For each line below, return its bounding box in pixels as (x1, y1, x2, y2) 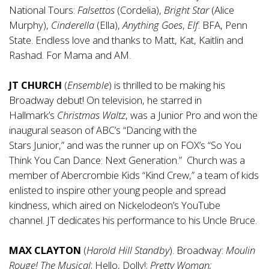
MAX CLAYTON (9, 243, 81, 258)
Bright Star (164, 3, 209, 17)
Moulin (226, 243, 255, 258)
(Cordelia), (117, 3, 164, 17)
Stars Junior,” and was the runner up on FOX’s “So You (9, 138, 241, 153)
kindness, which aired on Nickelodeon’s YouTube (9, 198, 220, 213)
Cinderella (51, 18, 94, 32)
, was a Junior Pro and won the (125, 108, 258, 122)
